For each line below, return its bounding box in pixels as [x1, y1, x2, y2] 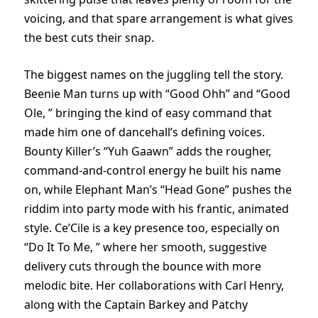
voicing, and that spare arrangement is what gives [24, 11, 293, 27]
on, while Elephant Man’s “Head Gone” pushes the [24, 182, 292, 198]
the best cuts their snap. [24, 30, 154, 46]
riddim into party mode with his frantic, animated [24, 201, 289, 217]
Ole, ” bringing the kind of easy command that [24, 105, 272, 121]
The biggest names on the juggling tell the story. [24, 67, 283, 83]
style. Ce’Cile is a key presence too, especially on [24, 220, 280, 236]
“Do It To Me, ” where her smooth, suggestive [24, 239, 267, 256]
